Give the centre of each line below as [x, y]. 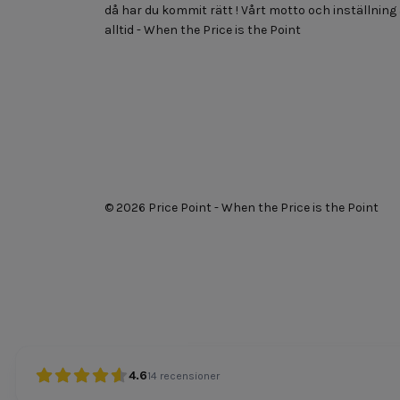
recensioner [189, 375]
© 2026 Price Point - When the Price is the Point [242, 207]
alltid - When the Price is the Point [203, 29]
